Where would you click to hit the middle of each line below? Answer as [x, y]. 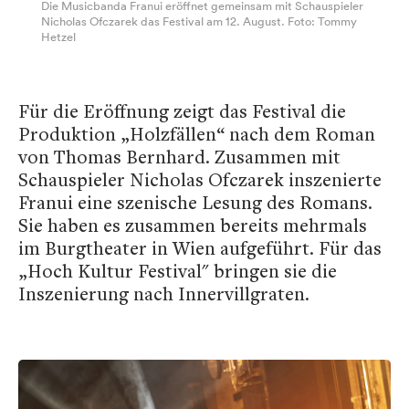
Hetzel [58, 37]
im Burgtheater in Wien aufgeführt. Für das [200, 248]
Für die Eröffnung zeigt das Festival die [182, 111]
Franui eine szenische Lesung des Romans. [195, 203]
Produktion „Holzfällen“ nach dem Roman [197, 134]
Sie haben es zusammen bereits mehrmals [193, 225]
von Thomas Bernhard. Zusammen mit [179, 157]
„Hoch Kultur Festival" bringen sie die [178, 271]
